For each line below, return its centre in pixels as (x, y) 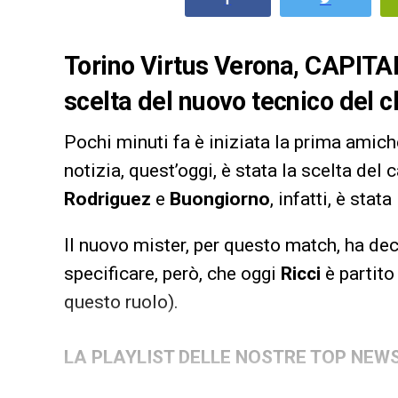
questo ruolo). (121, 302)
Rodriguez (107, 199)
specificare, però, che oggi (172, 273)
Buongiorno (220, 199)
